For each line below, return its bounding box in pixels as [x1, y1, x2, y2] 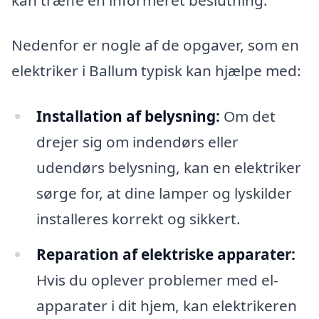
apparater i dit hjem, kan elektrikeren [36, 295, 297, 315]
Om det [219, 106, 276, 127]
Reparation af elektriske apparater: [36, 244, 296, 264]
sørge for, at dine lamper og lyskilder [36, 183, 292, 204]
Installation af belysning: [36, 106, 220, 127]
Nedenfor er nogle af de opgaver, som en [11, 35, 299, 56]
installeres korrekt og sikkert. [36, 209, 241, 229]
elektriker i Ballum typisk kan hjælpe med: [11, 61, 301, 81]
